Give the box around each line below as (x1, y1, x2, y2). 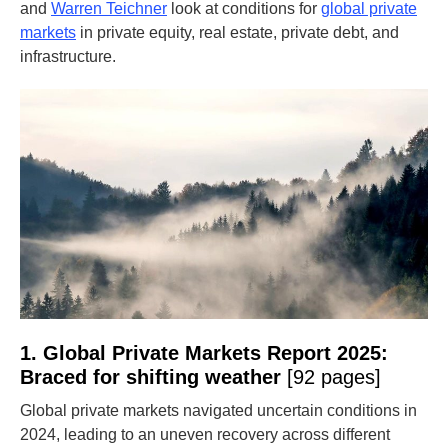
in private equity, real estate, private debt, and (76, 24, 399, 41)
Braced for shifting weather (20, 366, 287, 388)
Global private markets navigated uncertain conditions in (20, 402, 417, 419)
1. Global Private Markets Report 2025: (20, 342, 388, 364)
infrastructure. (20, 48, 116, 65)
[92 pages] (287, 366, 381, 388)
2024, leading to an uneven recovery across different (20, 426, 390, 443)
